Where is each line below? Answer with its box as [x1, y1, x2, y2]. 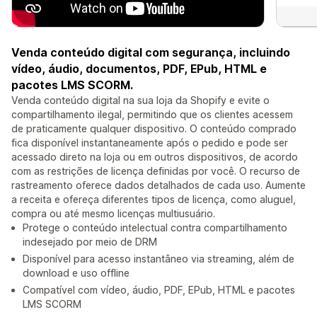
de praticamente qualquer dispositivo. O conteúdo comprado [11, 122, 296, 135]
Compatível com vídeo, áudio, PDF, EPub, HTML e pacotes [23, 284, 295, 296]
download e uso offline [23, 267, 129, 279]
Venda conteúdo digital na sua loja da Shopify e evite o [11, 94, 270, 107]
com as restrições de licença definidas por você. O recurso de [11, 165, 300, 178]
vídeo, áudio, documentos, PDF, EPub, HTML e [11, 62, 267, 76]
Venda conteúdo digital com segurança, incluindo [11, 45, 290, 60]
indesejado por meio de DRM [23, 236, 157, 248]
